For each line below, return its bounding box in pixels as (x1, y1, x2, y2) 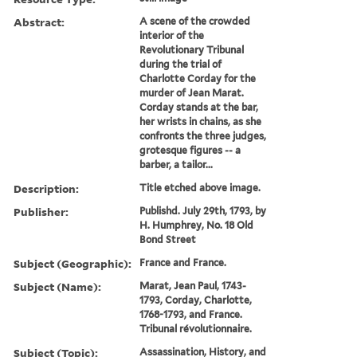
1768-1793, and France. (139, 308, 243, 320)
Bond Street (139, 233, 197, 245)
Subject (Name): (14, 278, 101, 294)
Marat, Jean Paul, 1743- (139, 279, 247, 292)
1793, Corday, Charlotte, (139, 293, 253, 306)
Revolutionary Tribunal (139, 43, 245, 56)
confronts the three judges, (139, 129, 267, 142)
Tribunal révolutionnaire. (139, 322, 253, 335)
